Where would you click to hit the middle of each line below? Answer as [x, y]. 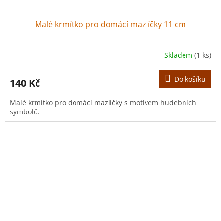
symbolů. [25, 111]
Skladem [179, 55]
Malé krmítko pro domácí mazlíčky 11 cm [110, 24]
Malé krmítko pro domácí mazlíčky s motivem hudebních [103, 102]
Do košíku [190, 79]
